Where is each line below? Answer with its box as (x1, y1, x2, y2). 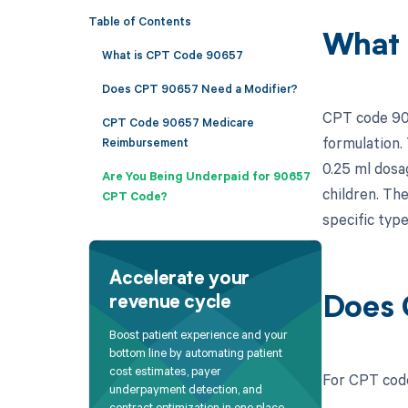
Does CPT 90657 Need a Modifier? (101, 79, 298, 97)
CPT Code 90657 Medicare (101, 113, 254, 130)
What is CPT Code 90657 (101, 46, 243, 63)
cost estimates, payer (109, 362, 222, 380)
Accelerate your (109, 270, 250, 289)
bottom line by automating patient (109, 344, 283, 362)
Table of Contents (87, 12, 191, 29)
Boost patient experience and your (109, 326, 289, 343)
